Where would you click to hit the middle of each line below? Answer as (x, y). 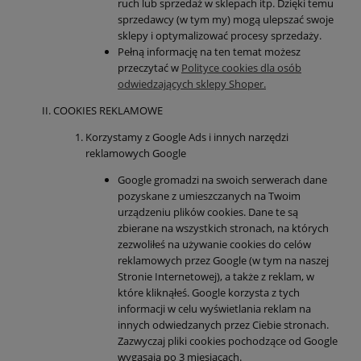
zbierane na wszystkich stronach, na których (223, 228)
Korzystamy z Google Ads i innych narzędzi (187, 137)
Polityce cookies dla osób (241, 68)
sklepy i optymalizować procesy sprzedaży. (220, 36)
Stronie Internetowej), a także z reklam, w (216, 277)
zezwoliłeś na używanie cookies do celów (214, 245)
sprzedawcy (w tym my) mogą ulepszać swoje (226, 20)
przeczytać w (149, 68)
